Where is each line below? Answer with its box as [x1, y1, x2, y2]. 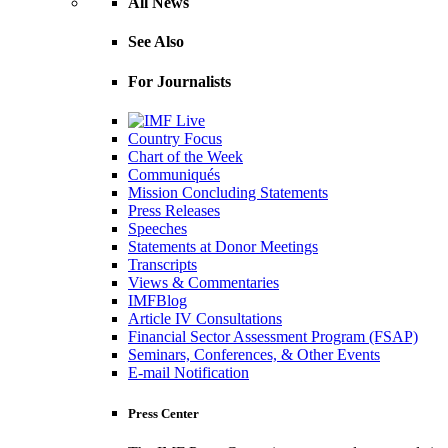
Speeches [128, 219, 187, 237]
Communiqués [128, 165, 220, 183]
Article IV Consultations [128, 309, 282, 327]
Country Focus [128, 129, 222, 147]
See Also [128, 33, 184, 51]
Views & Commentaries [128, 273, 279, 291]
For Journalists [128, 72, 231, 90]
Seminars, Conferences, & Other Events [128, 345, 380, 363]
